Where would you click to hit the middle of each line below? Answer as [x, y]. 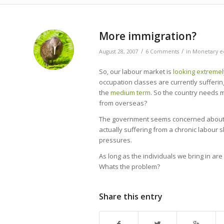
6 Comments [162, 51]
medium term [130, 93]
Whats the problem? [129, 167]
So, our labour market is [136, 72]
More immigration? [148, 36]
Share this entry [131, 197]
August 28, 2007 [119, 51]
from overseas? [123, 103]
